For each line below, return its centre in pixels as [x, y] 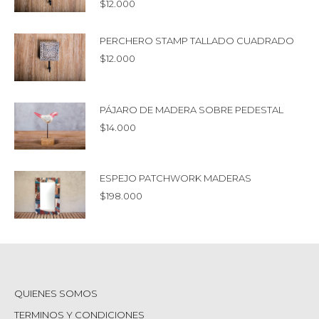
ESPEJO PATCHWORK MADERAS [176, 178]
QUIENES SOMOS [56, 293]
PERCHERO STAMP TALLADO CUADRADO [197, 40]
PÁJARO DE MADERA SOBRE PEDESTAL [192, 109]
